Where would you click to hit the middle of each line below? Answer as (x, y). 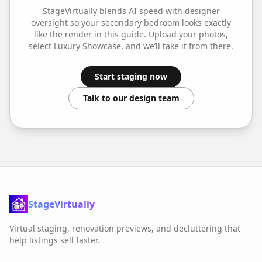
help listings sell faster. (55, 240)
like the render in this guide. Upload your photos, (131, 34)
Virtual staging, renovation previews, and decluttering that (125, 228)
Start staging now (131, 76)
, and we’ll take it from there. (177, 46)
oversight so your (66, 22)
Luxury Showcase (87, 46)
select (41, 46)
